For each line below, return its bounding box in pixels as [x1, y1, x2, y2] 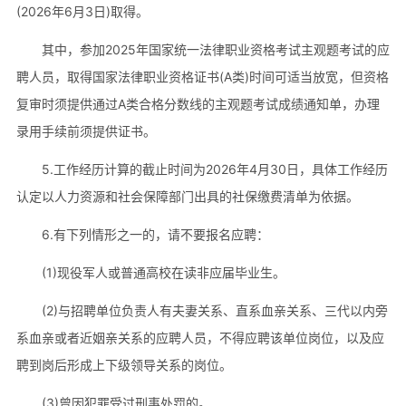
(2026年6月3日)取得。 [15, 4, 149, 20]
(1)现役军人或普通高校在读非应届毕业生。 [41, 265, 285, 281]
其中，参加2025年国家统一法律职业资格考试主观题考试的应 [41, 42, 390, 58]
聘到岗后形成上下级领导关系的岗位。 [15, 357, 232, 373]
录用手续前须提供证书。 [15, 123, 156, 140]
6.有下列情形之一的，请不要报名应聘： [41, 227, 269, 243]
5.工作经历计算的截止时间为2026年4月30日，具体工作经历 [41, 161, 388, 178]
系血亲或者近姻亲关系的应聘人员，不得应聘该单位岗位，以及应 [15, 330, 384, 346]
